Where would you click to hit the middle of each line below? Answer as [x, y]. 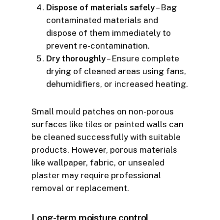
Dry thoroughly [76, 58]
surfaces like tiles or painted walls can [108, 124]
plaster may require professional [96, 175]
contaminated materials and [102, 20]
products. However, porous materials [104, 150]
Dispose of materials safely [100, 7]
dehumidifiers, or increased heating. [117, 84]
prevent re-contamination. [98, 45]
